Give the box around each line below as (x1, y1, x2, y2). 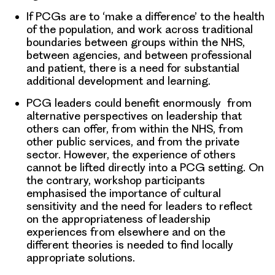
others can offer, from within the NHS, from (26, 122, 243, 135)
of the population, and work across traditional (26, 23, 253, 36)
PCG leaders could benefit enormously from (26, 96, 252, 109)
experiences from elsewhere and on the (26, 225, 225, 238)
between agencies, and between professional (26, 48, 252, 61)
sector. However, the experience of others (26, 148, 236, 161)
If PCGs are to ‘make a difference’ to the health (26, 10, 265, 23)
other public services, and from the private (26, 135, 239, 148)
